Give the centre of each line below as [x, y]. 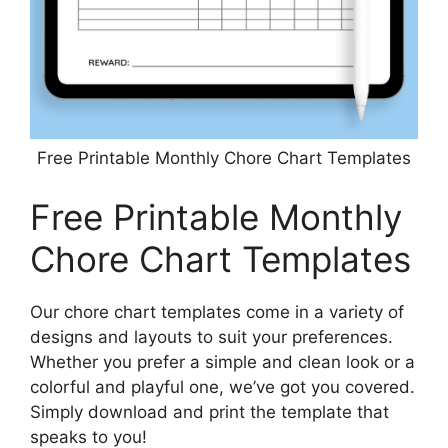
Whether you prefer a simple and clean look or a [222, 362]
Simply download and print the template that [209, 412]
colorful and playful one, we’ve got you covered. [222, 387]
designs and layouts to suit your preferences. [211, 337]
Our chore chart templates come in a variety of [217, 312]
